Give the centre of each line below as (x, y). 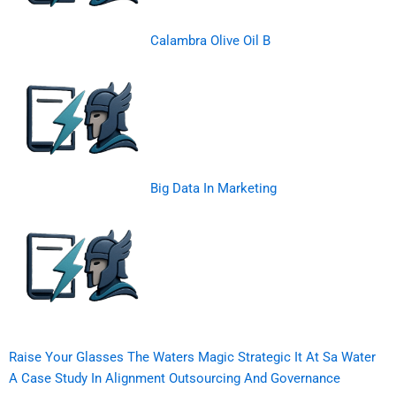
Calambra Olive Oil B (210, 40)
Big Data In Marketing (213, 188)
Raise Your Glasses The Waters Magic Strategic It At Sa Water (192, 357)
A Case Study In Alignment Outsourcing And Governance (175, 378)
